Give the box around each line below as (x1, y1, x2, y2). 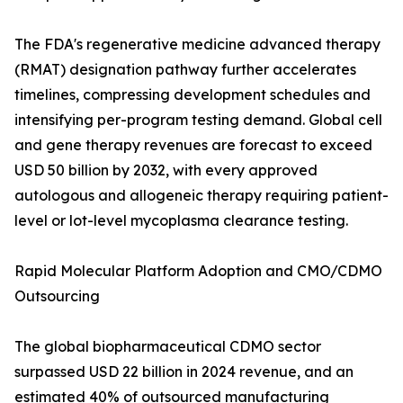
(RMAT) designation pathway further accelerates (14, 60, 356, 79)
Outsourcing (14, 287, 100, 306)
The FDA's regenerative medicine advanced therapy (14, 35, 381, 54)
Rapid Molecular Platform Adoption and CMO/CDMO (14, 262, 382, 281)
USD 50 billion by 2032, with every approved (14, 161, 318, 180)
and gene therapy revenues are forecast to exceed (14, 136, 372, 155)
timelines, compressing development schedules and (14, 85, 371, 104)
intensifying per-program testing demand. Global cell (14, 111, 382, 130)
